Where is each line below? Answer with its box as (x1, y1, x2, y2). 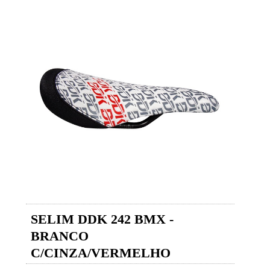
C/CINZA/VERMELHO (31, 245, 171, 261)
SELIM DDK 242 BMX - (31, 212, 174, 227)
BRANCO (31, 228, 89, 244)
